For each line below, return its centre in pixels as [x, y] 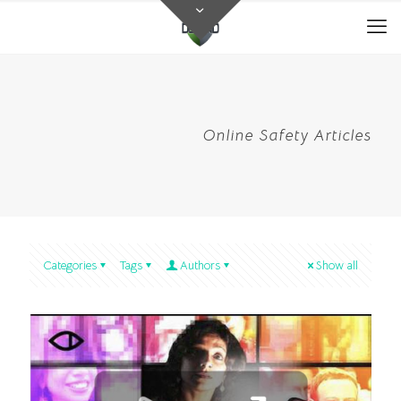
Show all [337, 265]
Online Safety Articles [287, 135]
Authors [200, 265]
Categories [70, 265]
